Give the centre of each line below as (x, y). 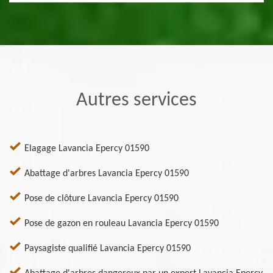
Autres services (136, 101)
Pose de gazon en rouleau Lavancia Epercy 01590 (122, 224)
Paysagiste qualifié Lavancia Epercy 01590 (108, 249)
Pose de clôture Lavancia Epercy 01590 (101, 199)
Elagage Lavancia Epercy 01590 (87, 149)
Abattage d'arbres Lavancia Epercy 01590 (107, 174)
